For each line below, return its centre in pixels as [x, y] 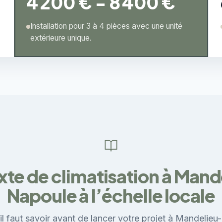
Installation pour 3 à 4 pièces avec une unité [106, 26]
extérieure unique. [61, 38]
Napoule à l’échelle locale [111, 195]
